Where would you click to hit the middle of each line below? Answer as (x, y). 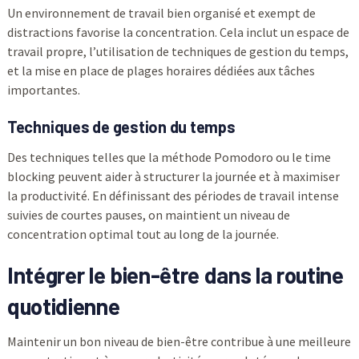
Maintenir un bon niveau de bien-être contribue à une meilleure (179, 342)
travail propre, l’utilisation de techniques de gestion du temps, (177, 52)
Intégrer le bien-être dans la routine (175, 275)
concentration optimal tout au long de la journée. (143, 234)
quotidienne (63, 307)
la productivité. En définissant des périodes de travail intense (173, 196)
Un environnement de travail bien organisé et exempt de (161, 13)
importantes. (43, 90)
